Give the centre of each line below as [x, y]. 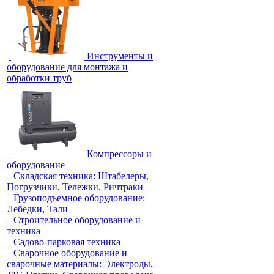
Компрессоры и [119, 154]
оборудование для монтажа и [67, 67]
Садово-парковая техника [67, 242]
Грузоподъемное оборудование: [79, 198]
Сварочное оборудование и [70, 253]
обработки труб [39, 78]
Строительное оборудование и [77, 220]
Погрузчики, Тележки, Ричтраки [75, 187]
